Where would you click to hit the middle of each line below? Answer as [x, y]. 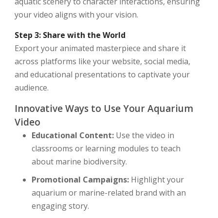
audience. [32, 88]
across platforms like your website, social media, [102, 61]
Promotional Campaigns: [80, 180]
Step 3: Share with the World [70, 35]
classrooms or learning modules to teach [106, 148]
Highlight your [156, 180]
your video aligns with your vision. [76, 15]
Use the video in [144, 135]
